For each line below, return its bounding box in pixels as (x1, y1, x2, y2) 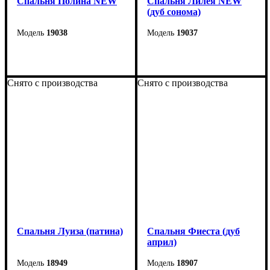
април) (147, 236, 177, 247)
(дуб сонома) (147, 6, 201, 17)
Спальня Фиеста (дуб (147, 225, 240, 236)
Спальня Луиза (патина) (17, 225, 123, 236)
